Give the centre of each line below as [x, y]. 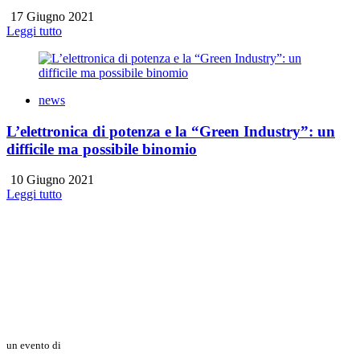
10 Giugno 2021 [51, 180]
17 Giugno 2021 [51, 16]
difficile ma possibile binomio [102, 149]
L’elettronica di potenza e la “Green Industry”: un [171, 131]
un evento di [34, 346]
